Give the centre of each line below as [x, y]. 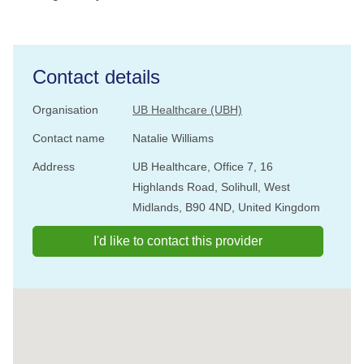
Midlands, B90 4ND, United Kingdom [226, 207]
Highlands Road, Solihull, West [211, 187]
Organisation [65, 110]
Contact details [96, 77]
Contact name [69, 138]
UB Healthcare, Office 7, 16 [203, 167]
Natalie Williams [173, 138]
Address [54, 167]
